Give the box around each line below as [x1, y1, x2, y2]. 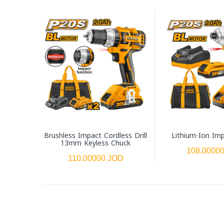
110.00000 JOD [67, 153, 123, 162]
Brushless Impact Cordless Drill [44, 128, 147, 142]
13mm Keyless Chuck [60, 136, 130, 150]
